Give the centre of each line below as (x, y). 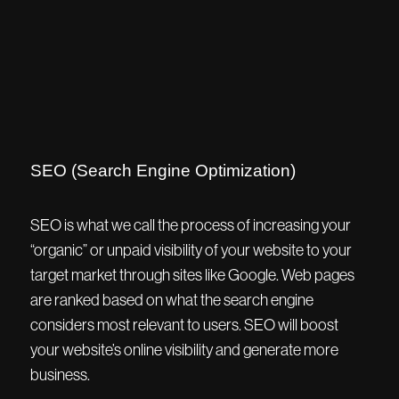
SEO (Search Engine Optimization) (163, 171)
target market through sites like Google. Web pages (192, 275)
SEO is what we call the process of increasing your (191, 225)
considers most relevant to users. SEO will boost (184, 325)
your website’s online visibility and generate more (184, 350)
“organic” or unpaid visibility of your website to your (191, 250)
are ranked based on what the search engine (172, 300)
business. (60, 375)
